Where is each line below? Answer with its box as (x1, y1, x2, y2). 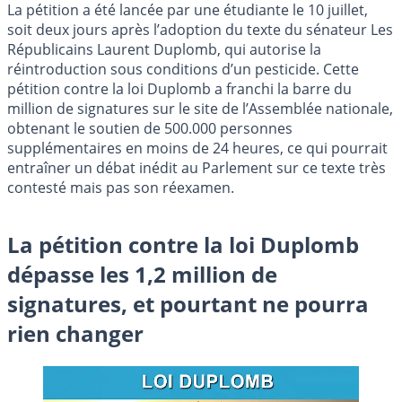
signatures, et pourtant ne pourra (7, 289, 369, 319)
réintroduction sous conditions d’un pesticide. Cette (7, 59, 359, 80)
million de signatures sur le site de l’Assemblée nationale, (7, 99, 393, 119)
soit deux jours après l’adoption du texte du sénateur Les (7, 20, 393, 40)
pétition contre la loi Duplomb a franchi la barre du (7, 79, 352, 100)
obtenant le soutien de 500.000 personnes (7, 118, 293, 139)
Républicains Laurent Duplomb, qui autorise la (7, 39, 321, 60)
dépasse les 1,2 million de (7, 259, 277, 290)
